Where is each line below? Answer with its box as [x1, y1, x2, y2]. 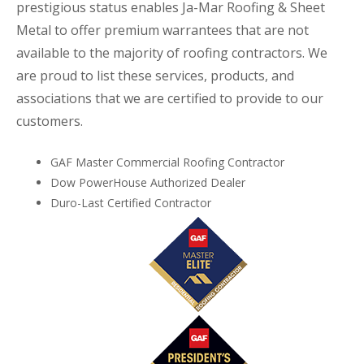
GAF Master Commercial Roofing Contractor [50, 154, 284, 170]
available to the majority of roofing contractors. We [16, 44, 327, 62]
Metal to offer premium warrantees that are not [16, 21, 309, 39]
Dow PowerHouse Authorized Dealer [50, 175, 245, 190]
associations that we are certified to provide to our [16, 89, 323, 107]
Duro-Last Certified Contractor [50, 195, 211, 210]
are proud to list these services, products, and [16, 67, 294, 84]
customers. [16, 112, 83, 130]
